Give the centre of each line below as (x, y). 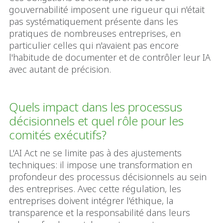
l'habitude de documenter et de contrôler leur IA (110, 57)
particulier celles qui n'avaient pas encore (94, 46)
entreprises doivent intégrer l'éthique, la (91, 201)
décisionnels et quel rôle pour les (96, 121)
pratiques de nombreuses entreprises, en (95, 34)
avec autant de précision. (60, 69)
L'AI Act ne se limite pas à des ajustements (95, 153)
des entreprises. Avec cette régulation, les (95, 189)
